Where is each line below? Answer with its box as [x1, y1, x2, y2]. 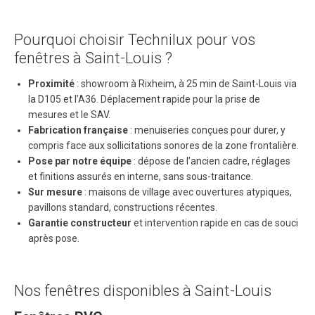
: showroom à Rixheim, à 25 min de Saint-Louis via [75, 78, 297, 89]
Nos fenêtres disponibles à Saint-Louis [14, 282, 271, 300]
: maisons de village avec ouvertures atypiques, [82, 186, 292, 198]
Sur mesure [28, 186, 82, 198]
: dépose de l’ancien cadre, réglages [131, 155, 290, 167]
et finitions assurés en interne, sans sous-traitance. [28, 171, 253, 182]
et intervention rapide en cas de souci [131, 217, 298, 229]
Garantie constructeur [28, 217, 131, 229]
